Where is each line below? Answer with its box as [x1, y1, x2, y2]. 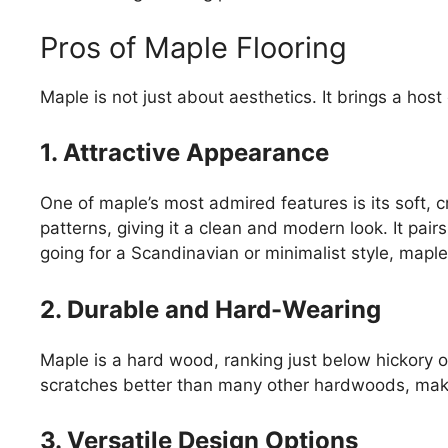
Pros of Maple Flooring [40, 29, 347, 65]
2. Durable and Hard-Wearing [40, 294, 381, 324]
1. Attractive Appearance [40, 138, 329, 168]
